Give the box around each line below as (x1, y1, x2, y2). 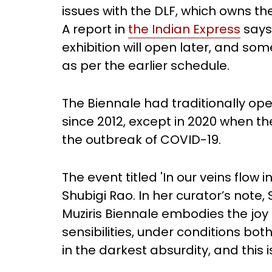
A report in (62, 21, 128, 38)
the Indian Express (128, 21, 240, 38)
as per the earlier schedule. (62, 57, 229, 74)
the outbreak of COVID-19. (62, 131, 221, 148)
